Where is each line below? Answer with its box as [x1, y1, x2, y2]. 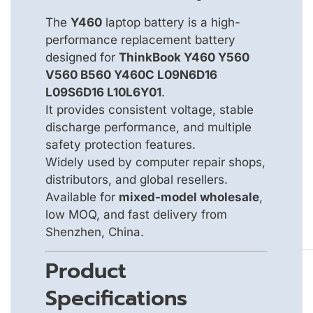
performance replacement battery [45, 32, 235, 47]
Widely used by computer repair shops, [45, 154, 265, 169]
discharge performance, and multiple [45, 119, 252, 134]
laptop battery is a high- [102, 15, 240, 29]
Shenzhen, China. [45, 224, 144, 239]
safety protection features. [45, 137, 196, 152]
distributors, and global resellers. [45, 172, 228, 187]
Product [45, 255, 126, 288]
